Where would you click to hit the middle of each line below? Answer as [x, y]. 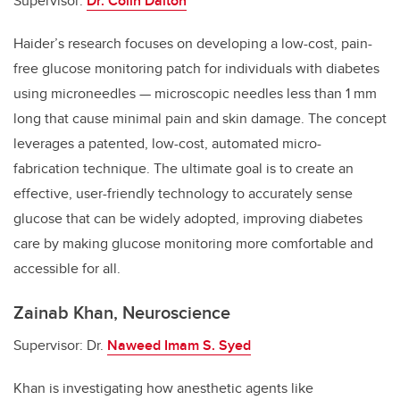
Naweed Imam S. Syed [179, 345]
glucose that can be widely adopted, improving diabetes [188, 218]
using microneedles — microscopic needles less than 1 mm [195, 93]
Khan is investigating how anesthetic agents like [163, 387]
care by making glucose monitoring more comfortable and [193, 243]
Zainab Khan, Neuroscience [122, 312]
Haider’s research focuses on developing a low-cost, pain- [193, 43]
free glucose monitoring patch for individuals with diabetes [196, 68]
